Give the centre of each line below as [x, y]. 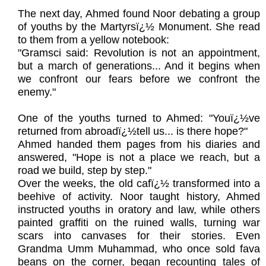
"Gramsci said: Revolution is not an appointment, [139, 53]
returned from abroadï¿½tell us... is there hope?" [133, 132]
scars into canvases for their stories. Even [139, 236]
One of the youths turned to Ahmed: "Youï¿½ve [139, 118]
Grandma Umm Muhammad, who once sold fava [139, 249]
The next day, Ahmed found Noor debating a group [139, 14]
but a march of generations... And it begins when [139, 66]
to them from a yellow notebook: [94, 40]
